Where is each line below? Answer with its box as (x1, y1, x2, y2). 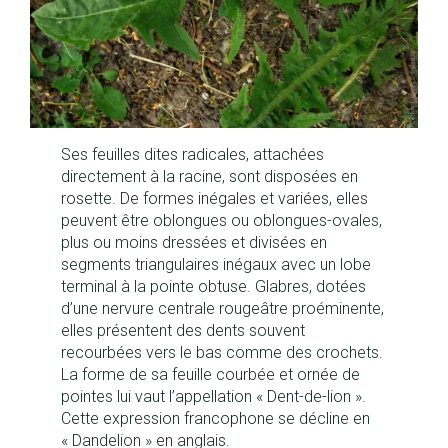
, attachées (246, 145, 325, 165)
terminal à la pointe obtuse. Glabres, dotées (61, 277, 367, 297)
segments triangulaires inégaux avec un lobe (61, 255, 372, 275)
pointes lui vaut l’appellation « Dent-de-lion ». (61, 387, 367, 407)
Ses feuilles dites (61, 145, 183, 165)
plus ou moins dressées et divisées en (61, 233, 328, 253)
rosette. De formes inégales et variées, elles (61, 189, 369, 209)
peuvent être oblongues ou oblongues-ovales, (61, 211, 383, 231)
